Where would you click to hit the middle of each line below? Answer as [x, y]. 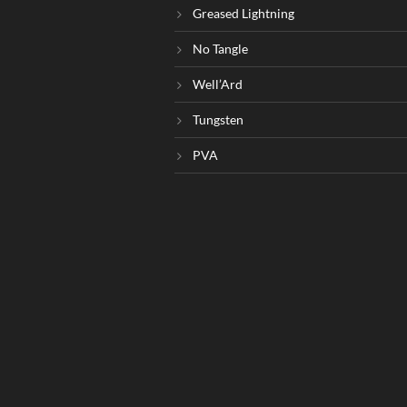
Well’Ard [218, 84]
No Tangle [220, 49]
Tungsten [218, 119]
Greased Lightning [243, 13]
